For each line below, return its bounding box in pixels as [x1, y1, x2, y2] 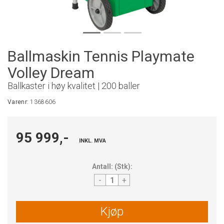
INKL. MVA [79, 137, 106, 144]
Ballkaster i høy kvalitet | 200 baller [7, 80, 140, 91]
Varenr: [7, 98, 30, 105]
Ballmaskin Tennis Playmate [7, 47, 194, 65]
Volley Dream [7, 64, 94, 81]
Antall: [91, 162, 113, 170]
